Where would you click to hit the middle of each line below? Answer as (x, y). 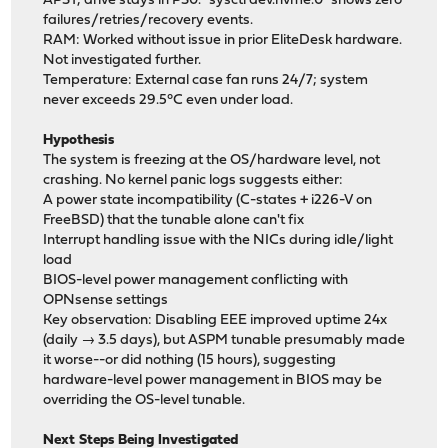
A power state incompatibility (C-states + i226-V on (208, 201)
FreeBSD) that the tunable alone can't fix (174, 221)
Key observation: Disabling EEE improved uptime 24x (215, 321)
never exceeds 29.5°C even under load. (168, 101)
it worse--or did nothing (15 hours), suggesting (190, 361)
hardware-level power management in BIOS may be (213, 381)
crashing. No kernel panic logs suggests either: (193, 181)
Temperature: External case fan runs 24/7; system (206, 81)
